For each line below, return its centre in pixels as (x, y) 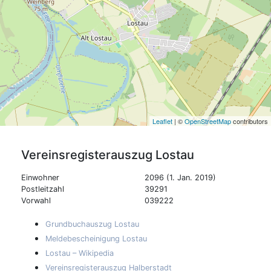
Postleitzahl (43, 189)
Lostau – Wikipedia (80, 253)
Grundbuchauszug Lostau (92, 224)
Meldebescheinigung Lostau (96, 238)
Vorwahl (36, 200)
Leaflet (162, 121)
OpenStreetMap (208, 121)
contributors (250, 121)
